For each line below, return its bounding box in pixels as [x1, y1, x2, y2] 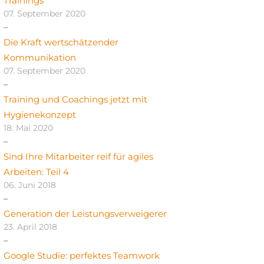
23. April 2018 [4, 222, 57, 233]
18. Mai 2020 [4, 123, 53, 134]
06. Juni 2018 [4, 180, 56, 191]
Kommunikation [4, 52, 76, 64]
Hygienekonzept [4, 109, 76, 121]
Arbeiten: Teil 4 [4, 166, 69, 178]
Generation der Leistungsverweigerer [4, 208, 167, 220]
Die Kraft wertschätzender [4, 37, 118, 48]
